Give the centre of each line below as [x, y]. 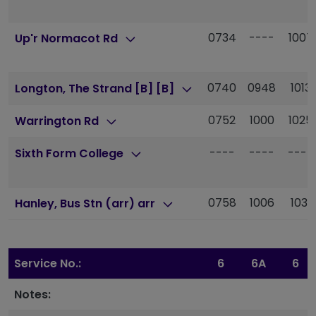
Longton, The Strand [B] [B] [96, 89]
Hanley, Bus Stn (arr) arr [87, 204]
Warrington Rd [59, 121]
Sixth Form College [71, 154]
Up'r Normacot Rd [68, 39]
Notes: [32, 295]
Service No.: [48, 264]
